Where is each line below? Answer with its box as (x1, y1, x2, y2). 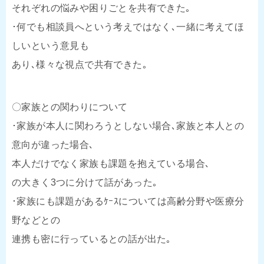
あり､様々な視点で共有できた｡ (12, 59, 147, 70)
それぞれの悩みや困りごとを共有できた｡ (12, 2, 191, 13)
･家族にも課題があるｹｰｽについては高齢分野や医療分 (12, 196, 245, 206)
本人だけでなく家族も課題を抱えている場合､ (12, 158, 210, 169)
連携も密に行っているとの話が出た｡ (12, 233, 171, 244)
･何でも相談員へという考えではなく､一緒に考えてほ (12, 21, 244, 32)
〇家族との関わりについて (12, 101, 128, 112)
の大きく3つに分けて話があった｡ (12, 177, 158, 187)
